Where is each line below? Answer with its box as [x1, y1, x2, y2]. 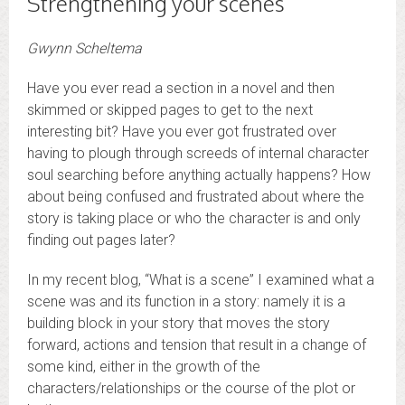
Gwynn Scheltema [27, 39, 142, 57]
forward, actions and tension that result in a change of [27, 335, 366, 353]
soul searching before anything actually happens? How [27, 165, 371, 184]
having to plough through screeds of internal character [27, 144, 369, 162]
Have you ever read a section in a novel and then [27, 79, 334, 97]
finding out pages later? [27, 231, 175, 249]
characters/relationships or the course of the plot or [27, 379, 355, 397]
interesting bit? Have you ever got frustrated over [27, 122, 336, 140]
